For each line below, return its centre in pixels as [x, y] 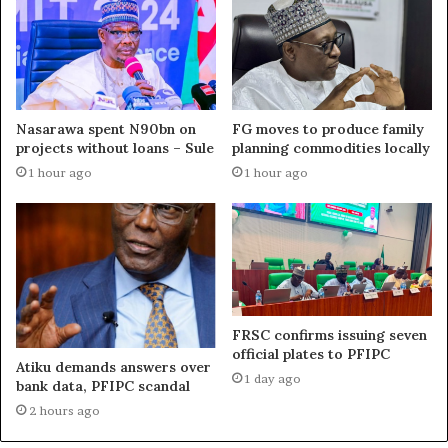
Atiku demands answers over [113, 367]
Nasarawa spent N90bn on [106, 129]
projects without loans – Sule [115, 148]
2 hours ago [64, 411]
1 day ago [273, 378]
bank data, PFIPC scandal [103, 386]
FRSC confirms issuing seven [329, 334]
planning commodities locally [331, 148]
